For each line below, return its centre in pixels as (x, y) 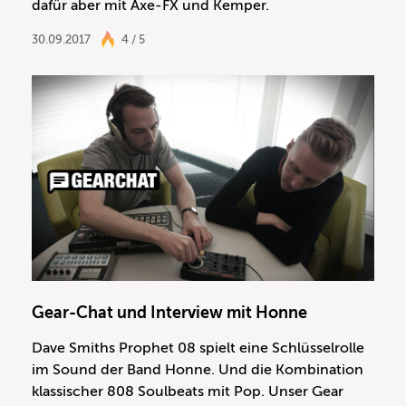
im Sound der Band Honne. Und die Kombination (198, 369)
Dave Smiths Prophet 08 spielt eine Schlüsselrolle (198, 348)
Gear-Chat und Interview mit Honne (169, 312)
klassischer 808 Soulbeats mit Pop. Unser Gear (188, 391)
